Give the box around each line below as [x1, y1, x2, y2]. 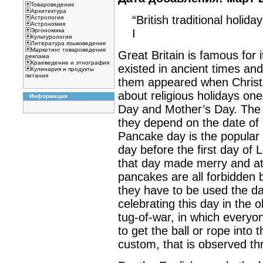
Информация [29, 93, 68, 99]
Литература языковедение [30, 40, 106, 46]
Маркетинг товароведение [30, 46, 106, 53]
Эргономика [30, 27, 65, 33]
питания [25, 72, 48, 79]
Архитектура [30, 8, 66, 14]
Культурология [30, 33, 72, 40]
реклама [25, 53, 49, 59]
